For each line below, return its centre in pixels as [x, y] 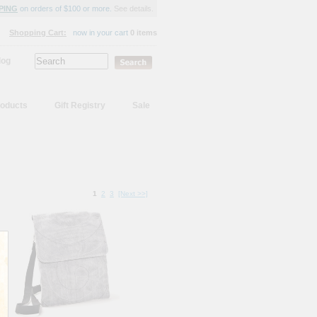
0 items [144, 33]
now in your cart [102, 33]
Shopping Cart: [38, 33]
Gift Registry [80, 105]
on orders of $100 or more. [66, 8]
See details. [134, 8]
